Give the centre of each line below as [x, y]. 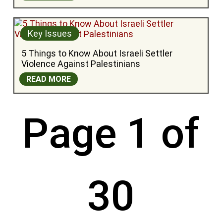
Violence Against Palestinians [81, 64]
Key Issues [50, 34]
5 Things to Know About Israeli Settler [97, 54]
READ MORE [48, 79]
